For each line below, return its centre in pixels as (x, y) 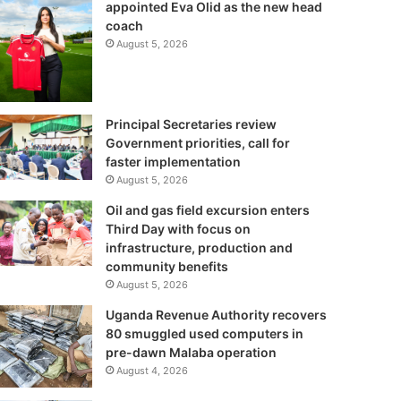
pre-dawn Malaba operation (192, 352)
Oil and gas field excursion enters (207, 209)
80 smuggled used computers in (204, 333)
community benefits (168, 266)
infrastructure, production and (199, 247)
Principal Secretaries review (191, 124)
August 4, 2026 (152, 370)
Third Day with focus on (178, 228)
